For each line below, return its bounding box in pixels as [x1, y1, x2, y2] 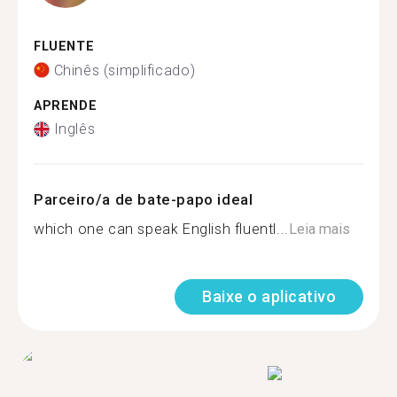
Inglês [53, 121, 96, 137]
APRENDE [34, 97, 97, 113]
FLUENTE [34, 39, 95, 54]
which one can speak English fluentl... [34, 221, 289, 237]
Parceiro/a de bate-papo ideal [34, 191, 253, 208]
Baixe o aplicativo [202, 287, 336, 306]
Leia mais [288, 221, 350, 237]
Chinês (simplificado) [53, 61, 196, 79]
